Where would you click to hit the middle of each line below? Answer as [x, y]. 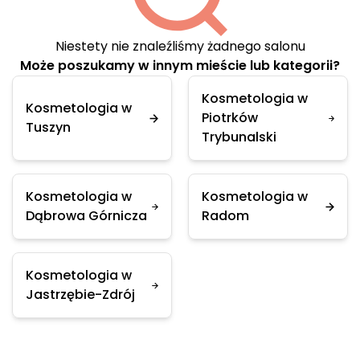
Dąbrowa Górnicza [86, 216]
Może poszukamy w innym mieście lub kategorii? [180, 65]
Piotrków [230, 118]
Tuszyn [48, 127]
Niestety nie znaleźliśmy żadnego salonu [180, 46]
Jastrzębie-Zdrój [80, 295]
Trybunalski [239, 137]
